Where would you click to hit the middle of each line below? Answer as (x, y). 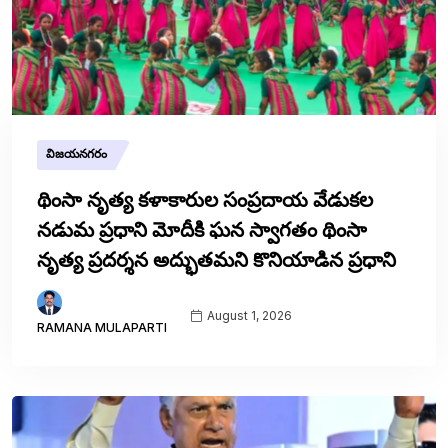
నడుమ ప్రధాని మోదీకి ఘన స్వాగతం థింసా (202, 230)
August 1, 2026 (248, 315)
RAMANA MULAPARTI (102, 328)
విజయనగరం (78, 154)
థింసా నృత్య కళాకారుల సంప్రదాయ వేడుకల (205, 200)
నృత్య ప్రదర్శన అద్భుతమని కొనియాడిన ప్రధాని (216, 260)
